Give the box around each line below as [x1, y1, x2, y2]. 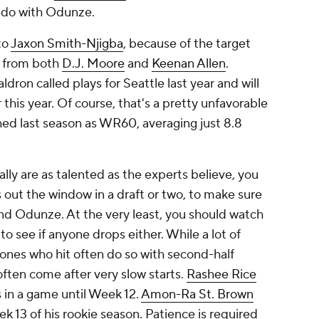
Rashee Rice [187, 266, 256, 283]
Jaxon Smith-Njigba [11, 36, 123, 53]
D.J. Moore [62, 56, 125, 73]
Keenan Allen [152, 56, 226, 73]
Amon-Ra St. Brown [141, 286, 253, 303]
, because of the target [123, 36, 251, 53]
